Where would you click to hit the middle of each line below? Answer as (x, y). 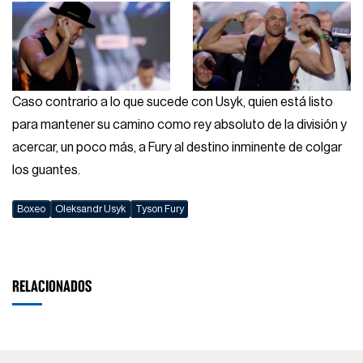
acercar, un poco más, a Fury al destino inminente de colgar (177, 147)
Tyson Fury (159, 209)
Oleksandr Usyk (90, 209)
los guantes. (47, 170)
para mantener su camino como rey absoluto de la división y (180, 124)
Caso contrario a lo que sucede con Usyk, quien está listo (173, 102)
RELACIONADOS (52, 286)
